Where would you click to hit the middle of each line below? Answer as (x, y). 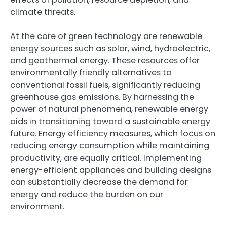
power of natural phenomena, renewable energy (109, 109)
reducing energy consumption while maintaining (110, 146)
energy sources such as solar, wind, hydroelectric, (110, 49)
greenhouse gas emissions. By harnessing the (102, 97)
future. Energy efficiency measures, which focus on (113, 134)
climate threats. (43, 12)
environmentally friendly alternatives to (91, 73)
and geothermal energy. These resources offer (105, 61)
